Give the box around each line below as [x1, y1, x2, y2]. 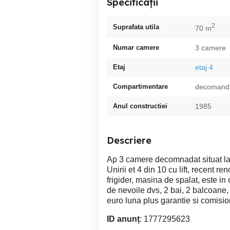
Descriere [107, 134, 151, 146]
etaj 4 [195, 63, 213, 71]
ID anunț [107, 214, 140, 223]
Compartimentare [113, 82, 168, 90]
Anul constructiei [113, 102, 167, 110]
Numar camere [113, 43, 159, 51]
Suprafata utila [113, 23, 159, 31]
